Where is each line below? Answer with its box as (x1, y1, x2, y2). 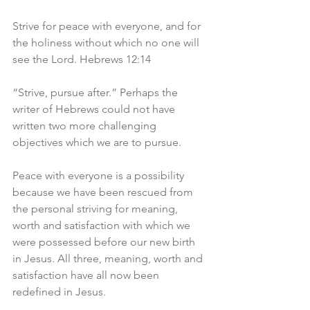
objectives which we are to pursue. (12, 136, 181, 149)
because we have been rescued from (12, 185, 196, 199)
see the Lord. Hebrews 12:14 (12, 53, 151, 66)
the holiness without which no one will (12, 36, 202, 50)
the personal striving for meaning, (12, 202, 181, 216)
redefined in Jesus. (12, 285, 106, 299)
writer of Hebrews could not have (12, 102, 178, 116)
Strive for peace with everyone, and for (12, 19, 203, 33)
